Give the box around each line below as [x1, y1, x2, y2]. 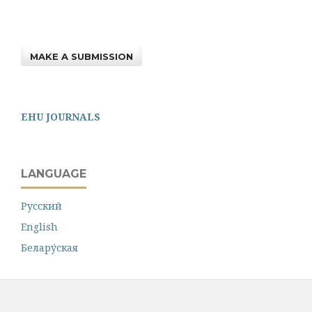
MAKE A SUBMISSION [30, 50, 133, 62]
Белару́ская [21, 240, 78, 254]
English [21, 219, 58, 233]
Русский [21, 198, 62, 212]
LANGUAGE [21, 166, 86, 180]
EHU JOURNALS [21, 109, 100, 123]
